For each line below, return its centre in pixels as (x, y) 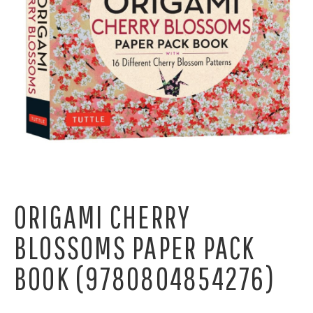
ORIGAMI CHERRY (103, 216)
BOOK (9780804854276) (145, 278)
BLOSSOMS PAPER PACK (135, 247)
